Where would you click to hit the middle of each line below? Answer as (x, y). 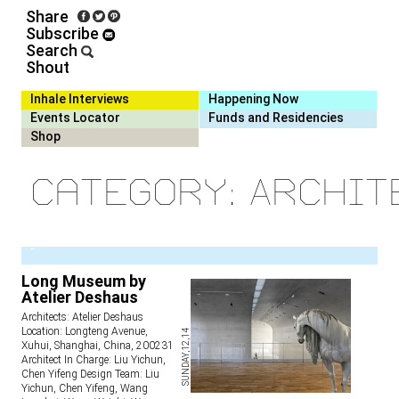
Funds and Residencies (276, 118)
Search (53, 50)
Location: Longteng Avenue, (85, 331)
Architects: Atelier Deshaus (82, 317)
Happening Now (253, 99)
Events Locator (75, 118)
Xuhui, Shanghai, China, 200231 (98, 346)
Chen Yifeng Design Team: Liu (90, 374)
